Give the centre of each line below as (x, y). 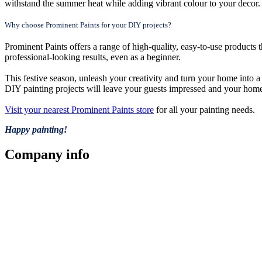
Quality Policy (31, 211)
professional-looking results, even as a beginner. (93, 57)
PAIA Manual (30, 221)
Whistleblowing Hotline (52, 232)
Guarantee (24, 189)
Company (34, 154)
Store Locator (30, 179)
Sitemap (20, 200)
